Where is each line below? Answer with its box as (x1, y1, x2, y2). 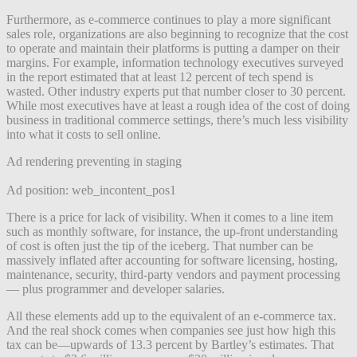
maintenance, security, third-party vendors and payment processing (6, 267, 340, 281)
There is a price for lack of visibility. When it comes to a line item (6, 210, 333, 224)
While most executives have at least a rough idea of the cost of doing (6, 98, 350, 112)
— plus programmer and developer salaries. (6, 281, 225, 296)
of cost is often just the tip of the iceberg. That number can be (6, 238, 313, 253)
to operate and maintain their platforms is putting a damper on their (6, 41, 339, 55)
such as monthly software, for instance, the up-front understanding (6, 224, 338, 238)
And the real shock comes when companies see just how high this (6, 323, 335, 337)
